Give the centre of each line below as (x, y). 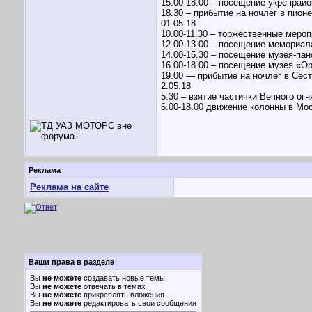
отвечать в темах (114, 286)
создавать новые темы (123, 278)
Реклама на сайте (69, 187)
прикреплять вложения (123, 295)
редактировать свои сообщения (139, 303)
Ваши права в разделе (71, 262)
